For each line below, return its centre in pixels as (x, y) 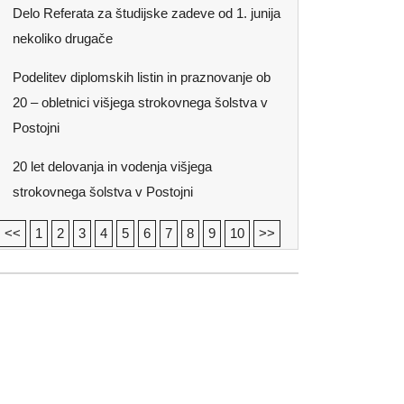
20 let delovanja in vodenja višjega (112, 166)
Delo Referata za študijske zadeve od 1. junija (147, 13)
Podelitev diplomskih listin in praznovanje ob (142, 77)
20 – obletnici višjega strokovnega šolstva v (140, 102)
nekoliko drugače (63, 38)
